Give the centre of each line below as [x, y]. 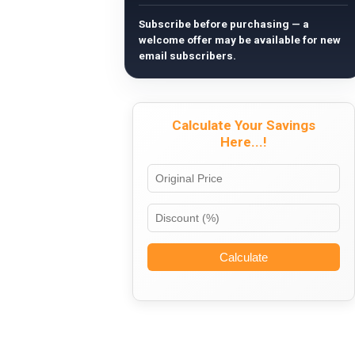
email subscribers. [187, 55]
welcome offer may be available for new [240, 40]
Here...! [243, 141]
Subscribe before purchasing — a [224, 24]
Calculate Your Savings [243, 125]
